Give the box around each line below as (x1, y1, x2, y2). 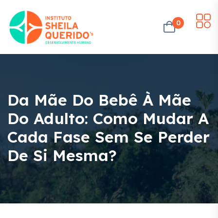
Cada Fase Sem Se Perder (7, 127, 210, 146)
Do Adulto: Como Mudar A (7, 108, 209, 128)
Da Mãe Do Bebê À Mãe (7, 90, 191, 109)
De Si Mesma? (7, 145, 117, 165)
